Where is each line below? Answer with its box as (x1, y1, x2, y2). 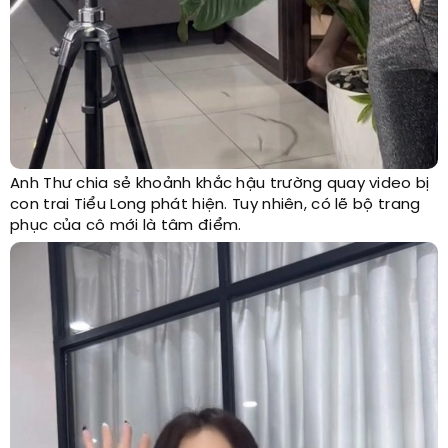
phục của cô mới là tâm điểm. (10, 218, 242, 235)
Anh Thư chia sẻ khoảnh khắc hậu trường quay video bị (10, 176, 430, 193)
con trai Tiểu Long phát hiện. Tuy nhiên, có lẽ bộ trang (10, 197, 421, 214)
